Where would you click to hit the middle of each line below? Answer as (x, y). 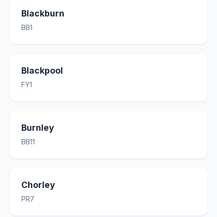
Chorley (38, 185)
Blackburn (43, 13)
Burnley (38, 128)
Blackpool (42, 70)
